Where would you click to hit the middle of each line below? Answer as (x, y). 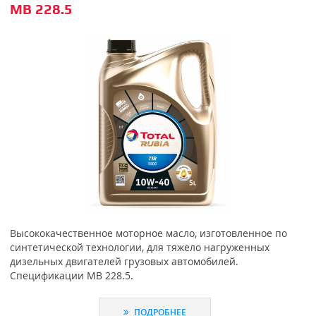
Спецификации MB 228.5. (71, 276)
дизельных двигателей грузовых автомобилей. (124, 262)
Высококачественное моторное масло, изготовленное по (148, 233)
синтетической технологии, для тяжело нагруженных (139, 248)
